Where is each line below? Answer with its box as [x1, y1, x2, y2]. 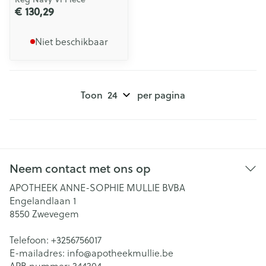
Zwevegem [32, 207, 79, 220]
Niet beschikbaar [34, 35, 108, 48]
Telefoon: [9, 233, 51, 246]
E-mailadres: [9, 246, 67, 259]
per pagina [137, 88, 185, 102]
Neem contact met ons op [9, 160, 151, 177]
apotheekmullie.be [91, 246, 173, 259]
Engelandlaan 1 [9, 194, 76, 207]
